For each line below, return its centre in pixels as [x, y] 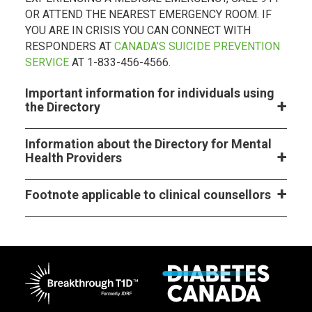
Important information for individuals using [150, 93]
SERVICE [47, 63]
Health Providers [73, 158]
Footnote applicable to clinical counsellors [148, 195]
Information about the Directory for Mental [148, 144]
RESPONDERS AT [70, 47]
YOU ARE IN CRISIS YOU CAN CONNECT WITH [138, 31]
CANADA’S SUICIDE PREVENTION [197, 47]
